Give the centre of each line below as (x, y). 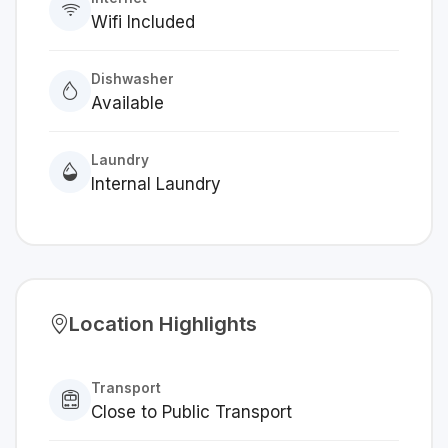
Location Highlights (163, 323)
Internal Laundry (156, 184)
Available (127, 103)
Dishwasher (132, 79)
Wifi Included (143, 22)
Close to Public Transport (191, 412)
